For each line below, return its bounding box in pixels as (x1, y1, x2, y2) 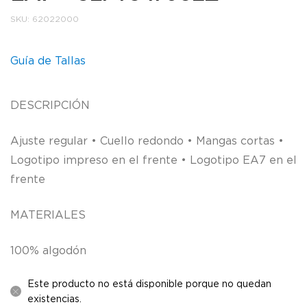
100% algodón (10, 243, 86, 256)
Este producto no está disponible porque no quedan (27, 278, 271, 288)
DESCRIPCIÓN (10, 98, 90, 111)
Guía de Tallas (10, 53, 86, 66)
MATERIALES (10, 208, 86, 221)
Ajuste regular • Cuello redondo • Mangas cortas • (10, 134, 284, 147)
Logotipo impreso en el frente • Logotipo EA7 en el (10, 153, 297, 166)
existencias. (27, 293, 82, 304)
